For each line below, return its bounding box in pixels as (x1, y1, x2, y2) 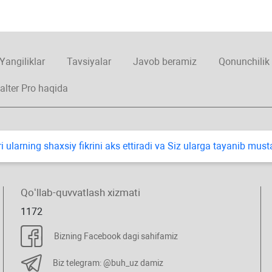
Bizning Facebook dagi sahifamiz (53, 231, 178, 241)
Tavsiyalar (66, 56, 111, 67)
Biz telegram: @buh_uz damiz (52, 257, 163, 268)
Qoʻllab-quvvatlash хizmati (20, 186, 140, 199)
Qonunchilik (218, 56, 270, 67)
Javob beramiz (132, 56, 197, 67)
